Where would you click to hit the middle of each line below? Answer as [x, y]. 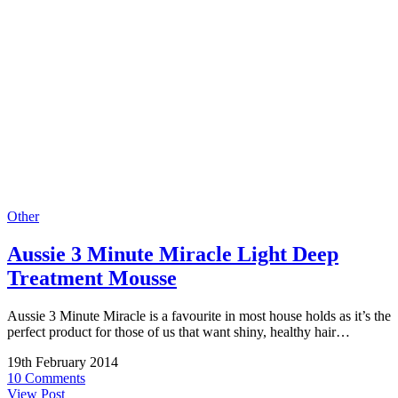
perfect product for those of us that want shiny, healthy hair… [179, 332]
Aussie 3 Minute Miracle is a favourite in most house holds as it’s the [199, 316]
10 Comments [46, 378]
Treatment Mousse [92, 279]
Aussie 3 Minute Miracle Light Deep [173, 255]
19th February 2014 [63, 362]
